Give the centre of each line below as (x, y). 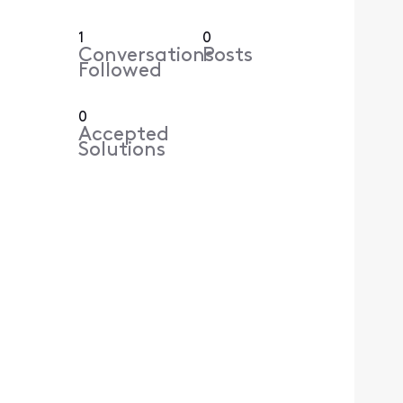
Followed (121, 72)
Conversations (147, 57)
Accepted (124, 136)
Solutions (122, 151)
